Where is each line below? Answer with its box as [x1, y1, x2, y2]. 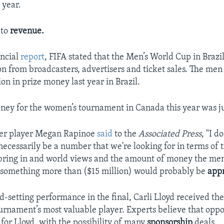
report [20, 52, 45, 62]
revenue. [10, 26, 44, 36]
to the [112, 129, 139, 139]
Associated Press [138, 129, 202, 139]
